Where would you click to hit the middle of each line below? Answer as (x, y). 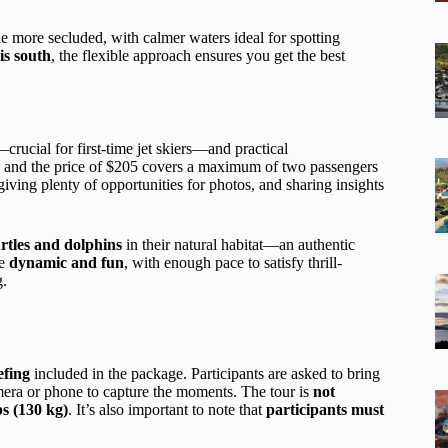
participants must (325, 409)
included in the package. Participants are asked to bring (205, 373)
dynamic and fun (66, 262)
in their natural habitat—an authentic (238, 244)
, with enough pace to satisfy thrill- (233, 262)
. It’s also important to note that (167, 409)
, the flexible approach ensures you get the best (198, 56)
